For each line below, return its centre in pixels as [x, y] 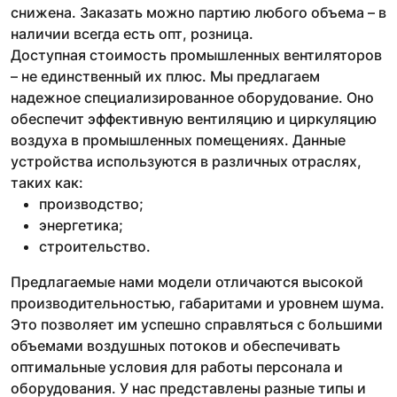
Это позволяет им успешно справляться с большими [197, 324]
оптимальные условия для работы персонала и [177, 367]
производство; [91, 204]
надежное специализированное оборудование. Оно [192, 97]
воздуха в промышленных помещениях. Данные [178, 140]
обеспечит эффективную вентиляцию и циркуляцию [194, 119]
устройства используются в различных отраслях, [186, 161]
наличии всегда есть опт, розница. [132, 34]
